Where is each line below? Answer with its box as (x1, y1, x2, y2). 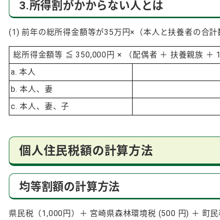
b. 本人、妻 (11, 84, 53, 94)
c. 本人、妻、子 (11, 101, 70, 111)
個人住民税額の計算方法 (19, 143, 153, 158)
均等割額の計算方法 (19, 180, 120, 193)
